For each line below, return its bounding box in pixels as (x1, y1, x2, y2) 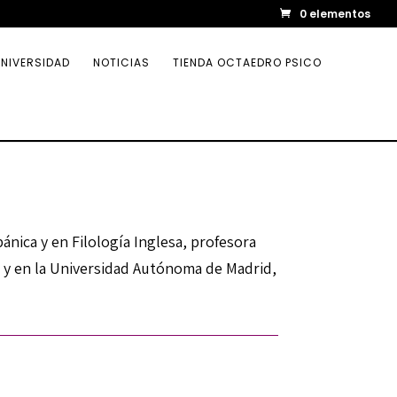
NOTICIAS (93, 55, 150, 70)
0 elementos (300, 6, 370, 21)
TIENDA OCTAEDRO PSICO (173, 55, 322, 70)
